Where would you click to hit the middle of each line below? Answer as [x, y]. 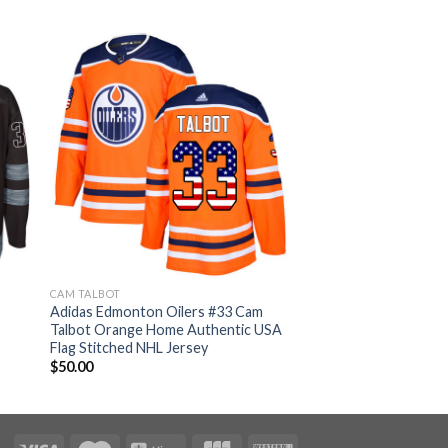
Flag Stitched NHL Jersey [128, 347]
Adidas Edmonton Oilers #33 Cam [156, 311]
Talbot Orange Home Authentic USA [165, 329]
